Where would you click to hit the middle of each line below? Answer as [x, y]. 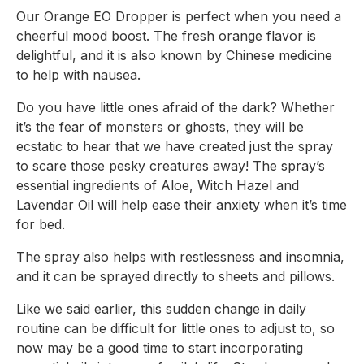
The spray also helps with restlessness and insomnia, [180, 257]
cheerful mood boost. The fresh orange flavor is [166, 36]
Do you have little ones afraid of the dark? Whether [175, 107]
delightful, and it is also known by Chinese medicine [174, 55]
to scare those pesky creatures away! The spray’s [171, 166]
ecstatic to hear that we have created [133, 146]
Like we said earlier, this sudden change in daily [161, 309]
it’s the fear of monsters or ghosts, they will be [160, 127]
